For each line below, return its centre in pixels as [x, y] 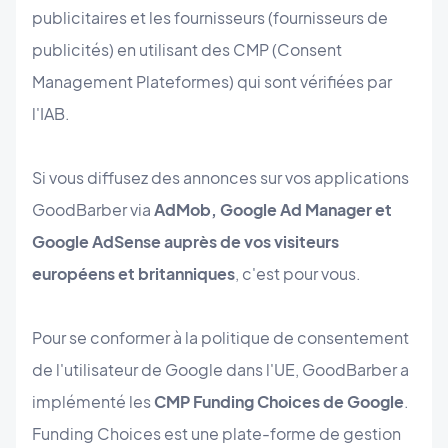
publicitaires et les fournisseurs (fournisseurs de [210, 18]
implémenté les [93, 402]
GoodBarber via [91, 210]
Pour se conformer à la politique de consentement [220, 338]
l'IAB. [51, 114]
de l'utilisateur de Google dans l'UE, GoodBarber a [220, 370]
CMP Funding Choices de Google [279, 402]
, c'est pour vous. [298, 274]
